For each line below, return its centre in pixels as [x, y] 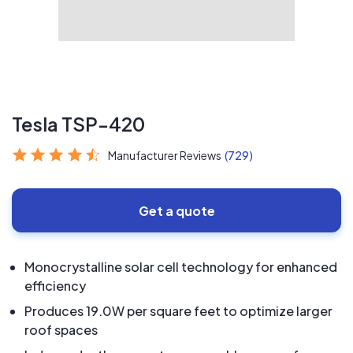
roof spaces [61, 330]
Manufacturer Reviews [165, 155]
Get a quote [176, 210]
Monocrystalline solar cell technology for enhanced [181, 267]
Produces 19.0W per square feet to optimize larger [178, 311]
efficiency [55, 286]
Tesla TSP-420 [78, 124]
